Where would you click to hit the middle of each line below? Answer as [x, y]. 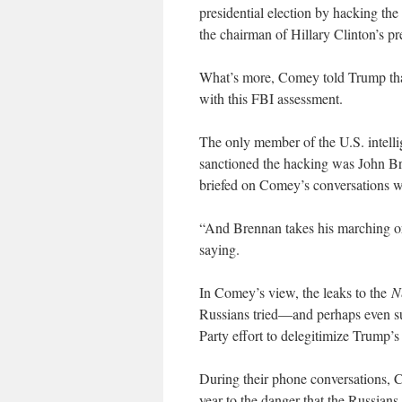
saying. [219, 249]
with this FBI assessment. [271, 99]
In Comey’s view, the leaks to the [295, 293]
